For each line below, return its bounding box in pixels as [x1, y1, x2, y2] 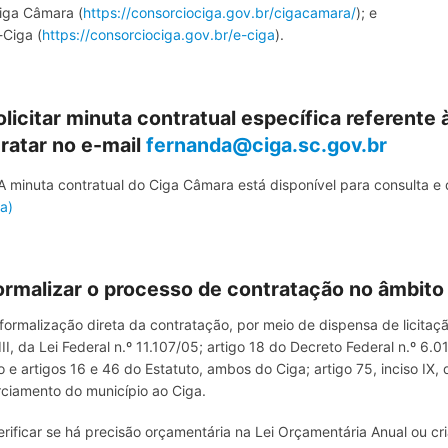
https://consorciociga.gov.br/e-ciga [42, 25, 275, 43]
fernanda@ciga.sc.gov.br [146, 132, 387, 157]
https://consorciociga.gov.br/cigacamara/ [83, 3, 356, 21]
